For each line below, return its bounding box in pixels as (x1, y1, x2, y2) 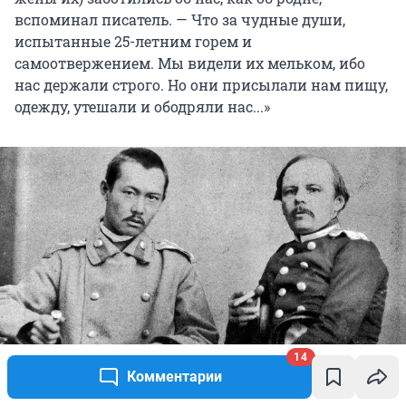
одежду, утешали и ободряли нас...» (14, 97, 270, 117)
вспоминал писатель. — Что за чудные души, (14, 10, 345, 30)
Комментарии (126, 368, 222, 385)
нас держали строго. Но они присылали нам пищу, (14, 75, 388, 95)
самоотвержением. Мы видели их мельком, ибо (14, 53, 365, 73)
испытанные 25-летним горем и (14, 32, 252, 52)
